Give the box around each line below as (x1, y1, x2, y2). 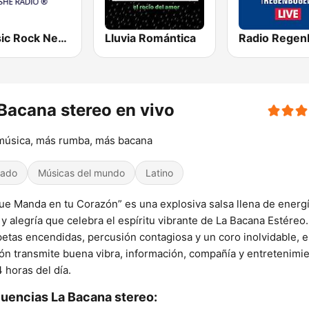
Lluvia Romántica (105, 31, 197, 46)
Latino (146, 167, 173, 179)
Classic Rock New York (58, 31, 67, 46)
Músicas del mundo (38, 167, 125, 179)
